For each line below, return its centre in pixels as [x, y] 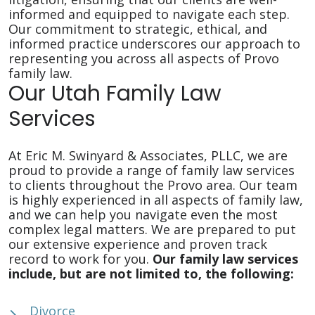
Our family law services [225, 259]
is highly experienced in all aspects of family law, [156, 200]
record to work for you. [81, 259]
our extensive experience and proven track [138, 244]
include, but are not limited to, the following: [151, 274]
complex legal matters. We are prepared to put [152, 229]
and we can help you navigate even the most [143, 214]
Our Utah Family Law [115, 94]
